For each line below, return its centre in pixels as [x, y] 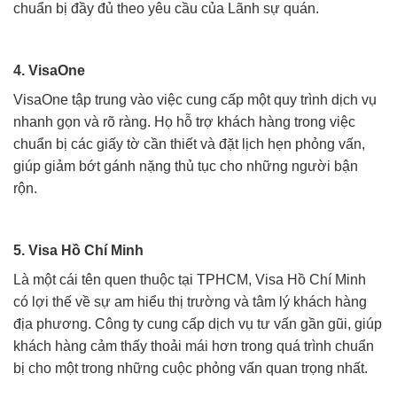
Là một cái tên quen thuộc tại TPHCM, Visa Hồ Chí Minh [190, 279]
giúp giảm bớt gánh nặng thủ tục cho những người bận [186, 166]
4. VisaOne [49, 70]
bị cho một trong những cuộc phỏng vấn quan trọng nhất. [191, 368]
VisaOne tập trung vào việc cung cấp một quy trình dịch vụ [195, 99]
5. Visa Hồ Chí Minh [78, 250]
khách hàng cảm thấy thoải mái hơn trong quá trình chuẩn [194, 346]
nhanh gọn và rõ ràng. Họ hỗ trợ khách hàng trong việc [184, 121]
